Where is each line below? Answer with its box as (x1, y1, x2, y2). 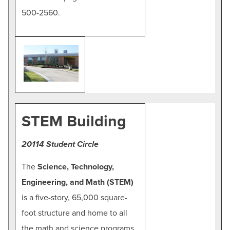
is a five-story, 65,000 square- (22, 192, 127, 203)
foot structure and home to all (22, 207, 127, 218)
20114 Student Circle (22, 139, 99, 149)
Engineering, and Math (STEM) (22, 177, 133, 187)
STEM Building (22, 112, 126, 131)
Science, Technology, (37, 161, 114, 172)
